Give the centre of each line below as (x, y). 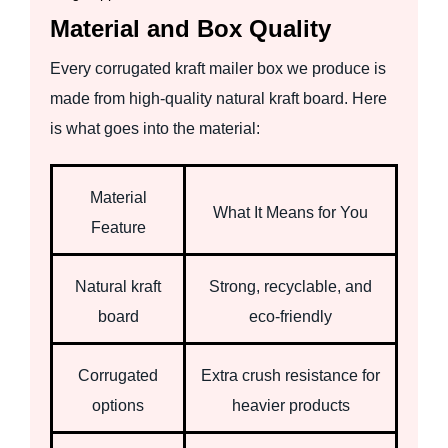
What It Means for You (290, 212)
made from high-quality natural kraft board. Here (218, 98)
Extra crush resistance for (290, 375)
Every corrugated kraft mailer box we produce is (218, 68)
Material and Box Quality (190, 28)
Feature (118, 227)
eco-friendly (290, 316)
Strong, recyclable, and (290, 286)
